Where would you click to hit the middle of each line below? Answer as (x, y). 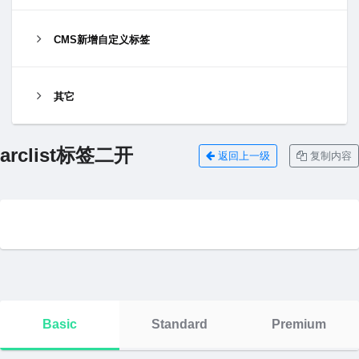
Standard (179, 325)
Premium (299, 325)
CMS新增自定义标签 (102, 40)
